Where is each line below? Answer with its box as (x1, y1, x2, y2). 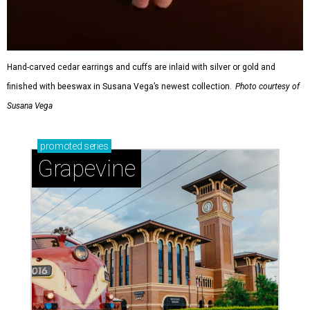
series (82, 140, 109, 152)
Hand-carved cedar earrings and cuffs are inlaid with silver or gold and (7, 62, 275, 73)
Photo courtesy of (235, 82, 300, 92)
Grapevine (37, 155, 136, 183)
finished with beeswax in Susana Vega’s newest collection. (7, 82, 232, 92)
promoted (40, 140, 82, 152)
